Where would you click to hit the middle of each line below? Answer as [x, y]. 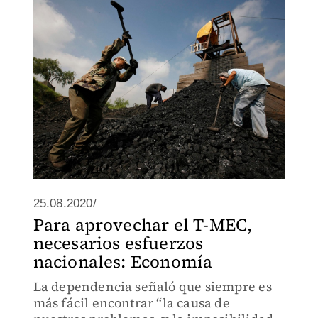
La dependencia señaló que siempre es [152, 286]
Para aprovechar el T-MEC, [143, 225]
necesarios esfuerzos [118, 243]
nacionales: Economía [123, 262]
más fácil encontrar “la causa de [131, 303]
